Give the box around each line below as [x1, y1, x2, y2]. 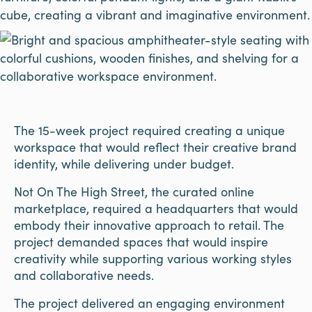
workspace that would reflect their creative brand [13, 138, 297, 156]
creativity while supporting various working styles [13, 249, 292, 267]
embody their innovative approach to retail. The [13, 215, 284, 233]
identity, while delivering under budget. [13, 155, 234, 173]
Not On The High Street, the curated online [13, 182, 254, 200]
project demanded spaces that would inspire [13, 232, 268, 250]
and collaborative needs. [13, 265, 154, 283]
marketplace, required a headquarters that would [13, 198, 298, 217]
